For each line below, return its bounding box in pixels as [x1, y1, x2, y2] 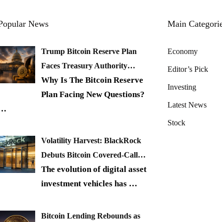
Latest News [167, 100, 207, 109]
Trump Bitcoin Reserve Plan [41, 47, 137, 55]
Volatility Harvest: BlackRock [41, 136, 141, 145]
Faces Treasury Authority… [41, 61, 135, 70]
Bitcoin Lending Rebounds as [41, 211, 140, 220]
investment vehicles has [41, 179, 129, 189]
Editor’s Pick [167, 64, 208, 73]
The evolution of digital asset [41, 165, 147, 174]
